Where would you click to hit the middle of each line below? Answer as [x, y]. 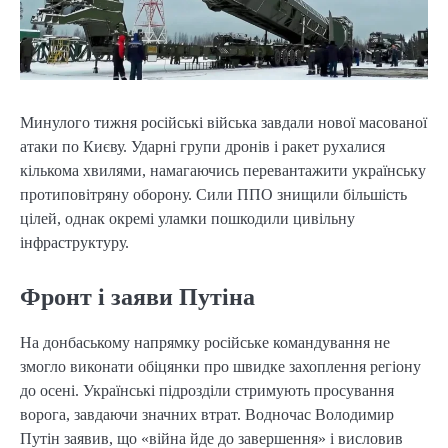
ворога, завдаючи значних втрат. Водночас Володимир [207, 415]
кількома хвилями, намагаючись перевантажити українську [223, 170]
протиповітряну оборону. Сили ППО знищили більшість [213, 194]
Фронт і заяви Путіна [137, 297]
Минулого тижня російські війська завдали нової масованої [223, 122]
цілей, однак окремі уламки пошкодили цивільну [187, 218]
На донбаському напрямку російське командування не [205, 343]
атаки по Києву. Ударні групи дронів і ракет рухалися [202, 146]
